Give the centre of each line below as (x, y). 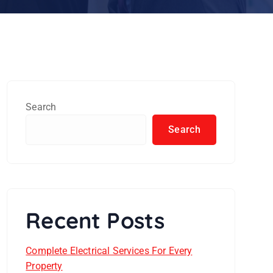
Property (44, 266)
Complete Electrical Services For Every (109, 251)
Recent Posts (95, 220)
